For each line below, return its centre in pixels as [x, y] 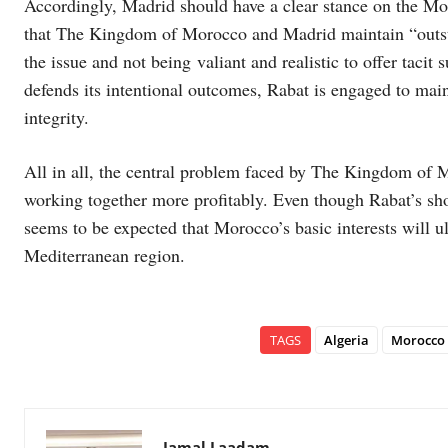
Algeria [346, 340]
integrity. [56, 117]
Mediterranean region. [104, 255]
